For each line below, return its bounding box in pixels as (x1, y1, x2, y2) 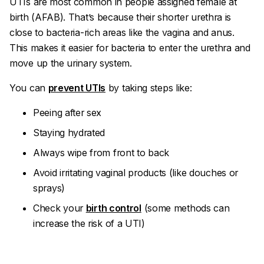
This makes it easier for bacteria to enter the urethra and (9, 42, 250, 54)
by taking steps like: (105, 82, 192, 94)
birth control (85, 202, 141, 214)
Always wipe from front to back (33, 147, 169, 159)
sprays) (33, 182, 65, 194)
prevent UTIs (48, 82, 106, 94)
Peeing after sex (33, 107, 102, 118)
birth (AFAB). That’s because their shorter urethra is (9, 11, 232, 23)
